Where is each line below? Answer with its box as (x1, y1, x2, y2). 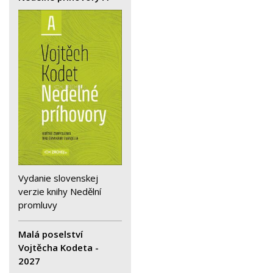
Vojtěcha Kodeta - (18, 241, 99, 253)
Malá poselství (18, 227, 83, 240)
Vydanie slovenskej (18, 171, 98, 184)
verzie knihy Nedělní (18, 185, 101, 197)
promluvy (18, 198, 57, 211)
